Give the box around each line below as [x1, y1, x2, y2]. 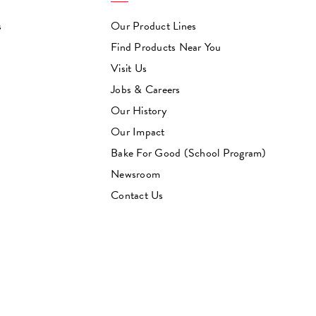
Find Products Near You [111, 38, 221, 56]
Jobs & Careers [111, 80, 181, 98]
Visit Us [111, 59, 147, 77]
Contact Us [111, 186, 164, 204]
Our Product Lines [111, 17, 197, 35]
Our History [111, 102, 166, 119]
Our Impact [111, 123, 165, 140]
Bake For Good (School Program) [111, 144, 267, 162]
